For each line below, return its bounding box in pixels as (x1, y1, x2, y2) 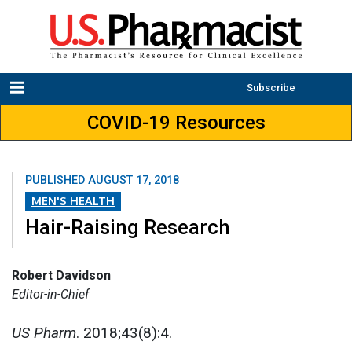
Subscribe (247, 82, 295, 94)
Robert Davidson (12, 267, 111, 283)
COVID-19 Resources (86, 112, 266, 134)
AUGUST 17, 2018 (88, 174, 179, 188)
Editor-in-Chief (12, 286, 89, 302)
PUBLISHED (25, 174, 88, 188)
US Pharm (12, 323, 76, 342)
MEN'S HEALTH (31, 193, 115, 208)
